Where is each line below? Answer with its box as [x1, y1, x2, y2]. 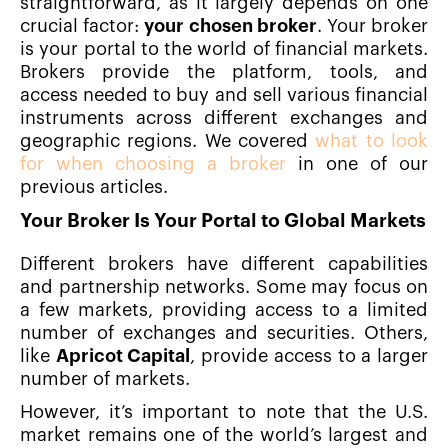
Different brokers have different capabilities [20, 255, 428, 274]
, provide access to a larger [190, 347, 429, 366]
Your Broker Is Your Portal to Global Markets [20, 211, 426, 231]
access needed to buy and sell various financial [20, 86, 428, 105]
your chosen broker [144, 17, 317, 36]
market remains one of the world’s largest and [20, 426, 428, 445]
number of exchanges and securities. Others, [20, 324, 428, 343]
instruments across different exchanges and [20, 109, 428, 128]
